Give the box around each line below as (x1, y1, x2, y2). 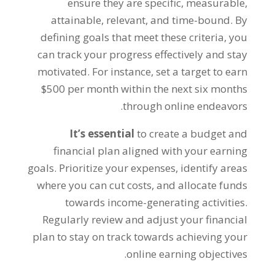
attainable (51, 13, 102, 27)
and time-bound (150, 13, 231, 27)
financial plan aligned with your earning (53, 144, 248, 158)
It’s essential (69, 126, 135, 141)
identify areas (180, 161, 248, 175)
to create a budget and (137, 126, 248, 141)
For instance (92, 64, 152, 79)
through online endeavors (123, 99, 248, 113)
